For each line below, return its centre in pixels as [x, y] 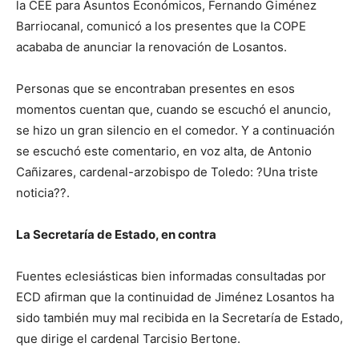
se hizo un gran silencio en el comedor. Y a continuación [175, 131]
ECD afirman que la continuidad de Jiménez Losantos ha [175, 297]
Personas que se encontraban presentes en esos [155, 89]
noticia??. [43, 193]
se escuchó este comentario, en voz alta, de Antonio [164, 151]
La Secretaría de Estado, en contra [116, 235]
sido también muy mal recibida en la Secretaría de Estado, [179, 318]
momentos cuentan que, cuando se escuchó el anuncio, [173, 110]
